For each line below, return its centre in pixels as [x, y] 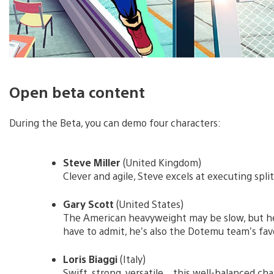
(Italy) [133, 259]
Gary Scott [88, 204]
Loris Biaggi [91, 259]
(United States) [149, 204]
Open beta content [77, 91]
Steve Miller [92, 162]
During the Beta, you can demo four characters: [115, 122]
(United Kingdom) [161, 162]
